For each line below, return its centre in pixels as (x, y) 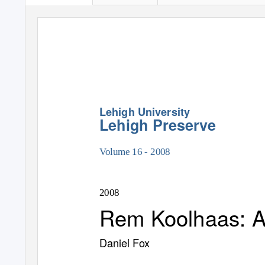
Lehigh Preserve (157, 125)
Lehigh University (145, 112)
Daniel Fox (125, 243)
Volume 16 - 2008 (135, 152)
